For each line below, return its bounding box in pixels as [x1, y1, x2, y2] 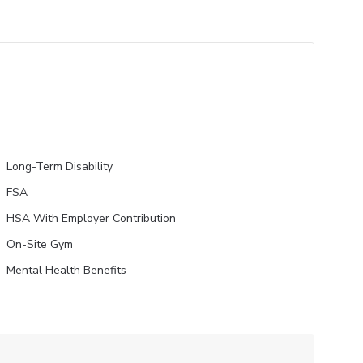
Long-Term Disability [6, 159, 113, 174]
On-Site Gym [6, 237, 73, 252]
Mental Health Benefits [6, 263, 126, 278]
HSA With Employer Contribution [6, 211, 176, 226]
